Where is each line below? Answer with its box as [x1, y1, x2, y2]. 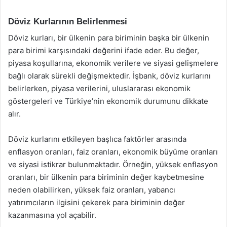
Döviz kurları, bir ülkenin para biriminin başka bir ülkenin [8, 33, 209, 43]
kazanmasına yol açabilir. [8, 210, 96, 220]
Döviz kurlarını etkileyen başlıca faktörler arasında [8, 134, 186, 144]
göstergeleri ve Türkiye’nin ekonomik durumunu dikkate [8, 96, 208, 106]
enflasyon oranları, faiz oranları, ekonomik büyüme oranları [8, 147, 218, 157]
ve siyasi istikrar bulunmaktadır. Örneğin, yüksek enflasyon [8, 160, 218, 169]
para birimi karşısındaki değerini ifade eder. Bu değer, [8, 46, 199, 55]
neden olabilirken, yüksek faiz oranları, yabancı [8, 185, 175, 195]
